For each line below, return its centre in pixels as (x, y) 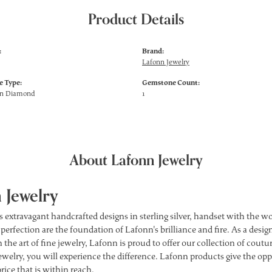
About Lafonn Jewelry (136, 161)
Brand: (153, 51)
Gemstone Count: (171, 83)
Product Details (136, 20)
